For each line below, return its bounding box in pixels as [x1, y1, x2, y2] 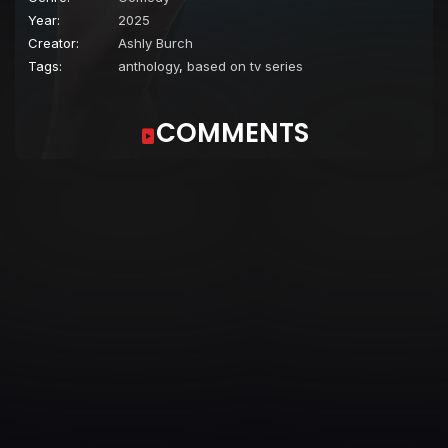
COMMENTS [155, 114, 309, 151]
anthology [118, 57, 179, 74]
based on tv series [187, 57, 303, 74]
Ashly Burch [118, 34, 193, 51]
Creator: [28, 34, 79, 51]
